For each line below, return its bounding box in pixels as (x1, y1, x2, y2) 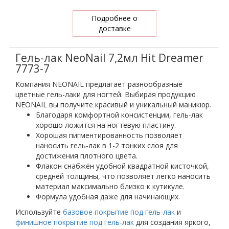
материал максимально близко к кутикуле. (36, 181, 185, 191)
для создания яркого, (134, 217, 211, 227)
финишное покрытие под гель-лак (15, 217, 134, 227)
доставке (98, 24, 131, 33)
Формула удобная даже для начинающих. (36, 192, 180, 201)
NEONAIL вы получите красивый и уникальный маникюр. (15, 100, 211, 109)
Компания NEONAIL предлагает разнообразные (15, 79, 182, 89)
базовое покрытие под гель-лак (63, 207, 175, 217)
